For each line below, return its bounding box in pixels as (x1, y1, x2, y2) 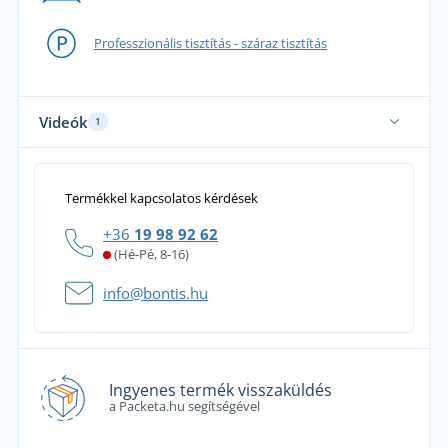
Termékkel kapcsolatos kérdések (65, 188, 258, 207)
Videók (38, 111, 88, 132)
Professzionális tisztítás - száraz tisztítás (93, 33, 327, 52)
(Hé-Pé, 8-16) (113, 244, 189, 263)
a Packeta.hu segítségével (108, 396, 260, 415)
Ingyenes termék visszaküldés (108, 378, 332, 401)
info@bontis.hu (103, 282, 208, 303)
